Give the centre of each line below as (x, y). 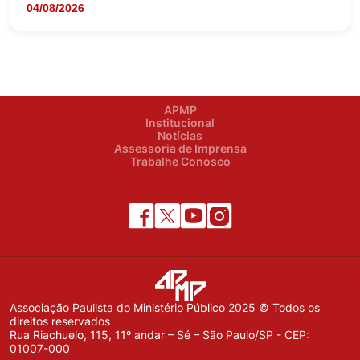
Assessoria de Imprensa (180, 148)
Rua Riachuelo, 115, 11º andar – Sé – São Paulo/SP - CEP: (160, 335)
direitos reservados (60, 321)
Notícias (180, 135)
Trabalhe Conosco (180, 161)
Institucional (180, 123)
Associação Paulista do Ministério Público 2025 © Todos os (165, 307)
